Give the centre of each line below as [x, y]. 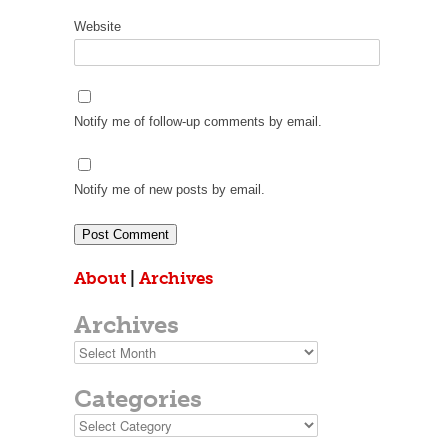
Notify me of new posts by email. [169, 189]
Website [97, 26]
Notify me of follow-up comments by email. [198, 121]
